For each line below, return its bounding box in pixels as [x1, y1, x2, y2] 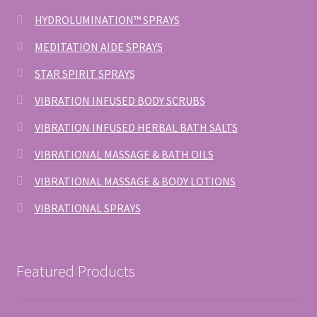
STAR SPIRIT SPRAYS [34, 67, 135, 81]
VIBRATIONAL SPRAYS [34, 201, 141, 216]
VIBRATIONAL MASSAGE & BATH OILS [34, 147, 214, 162]
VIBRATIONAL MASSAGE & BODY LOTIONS [34, 174, 236, 189]
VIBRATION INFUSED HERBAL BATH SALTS [34, 120, 238, 135]
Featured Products [16, 260, 135, 281]
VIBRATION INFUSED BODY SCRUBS [34, 93, 205, 108]
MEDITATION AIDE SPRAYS [34, 40, 163, 54]
